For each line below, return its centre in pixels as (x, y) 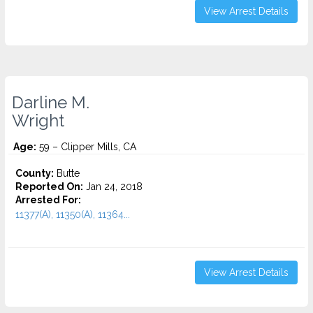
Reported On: (49, 187)
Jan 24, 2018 (113, 187)
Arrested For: (48, 200)
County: (35, 173)
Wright (38, 121)
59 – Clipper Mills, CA (86, 147)
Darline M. (51, 103)
